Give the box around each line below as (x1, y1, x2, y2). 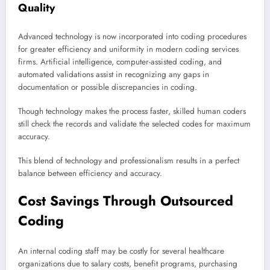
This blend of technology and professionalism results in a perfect (18, 155, 239, 167)
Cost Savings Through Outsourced (18, 191, 233, 211)
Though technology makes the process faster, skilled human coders (18, 105, 246, 117)
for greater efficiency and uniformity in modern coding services (18, 43, 239, 55)
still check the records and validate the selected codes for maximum (18, 118, 251, 130)
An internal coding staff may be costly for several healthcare (18, 245, 224, 257)
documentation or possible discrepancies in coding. (18, 81, 197, 93)
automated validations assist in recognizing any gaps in (18, 68, 209, 80)
